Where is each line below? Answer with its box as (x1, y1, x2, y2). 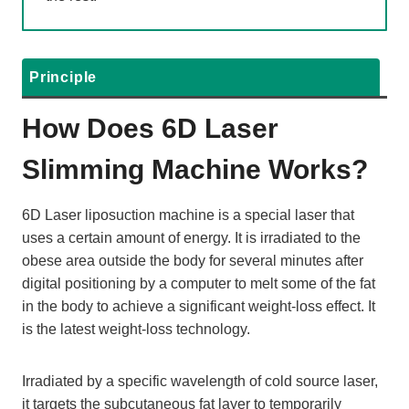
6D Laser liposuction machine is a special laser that (22, 207, 354, 224)
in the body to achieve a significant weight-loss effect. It (22, 299, 375, 315)
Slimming (22, 154, 144, 185)
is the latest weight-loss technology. (22, 321, 250, 338)
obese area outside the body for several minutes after (22, 253, 363, 269)
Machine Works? (144, 154, 368, 185)
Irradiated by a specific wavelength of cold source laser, (22, 373, 378, 390)
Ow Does (42, 113, 162, 144)
